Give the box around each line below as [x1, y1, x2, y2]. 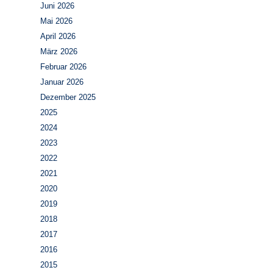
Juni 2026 [40, 1, 74, 10]
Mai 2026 [40, 16, 73, 26]
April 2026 [40, 32, 76, 41]
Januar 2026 [40, 77, 83, 87]
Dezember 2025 [40, 93, 96, 102]
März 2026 [40, 47, 77, 56]
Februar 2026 [40, 62, 87, 71]
